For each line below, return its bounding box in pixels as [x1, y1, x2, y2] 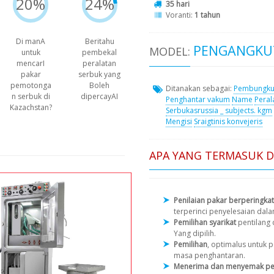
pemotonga [10, 80, 51, 91]
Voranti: [166, 10, 194, 21]
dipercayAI [81, 91, 119, 102]
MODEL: [149, 44, 190, 59]
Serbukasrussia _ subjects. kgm [166, 105, 272, 116]
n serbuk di [11, 91, 50, 102]
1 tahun [194, 10, 220, 21]
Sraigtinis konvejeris [194, 116, 262, 127]
